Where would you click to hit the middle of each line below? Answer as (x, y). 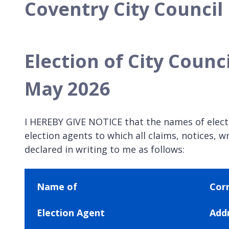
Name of (57, 186)
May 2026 (67, 88)
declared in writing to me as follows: (105, 149)
